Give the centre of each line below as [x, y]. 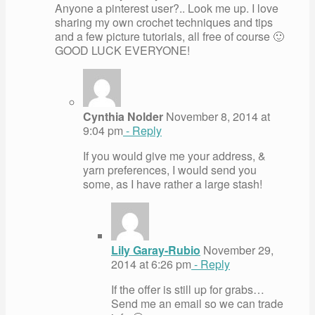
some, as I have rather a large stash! [173, 184]
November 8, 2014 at [217, 116]
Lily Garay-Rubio [156, 250]
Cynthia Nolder [123, 116]
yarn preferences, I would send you [170, 169]
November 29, [237, 250]
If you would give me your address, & [174, 155]
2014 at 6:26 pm [151, 264]
